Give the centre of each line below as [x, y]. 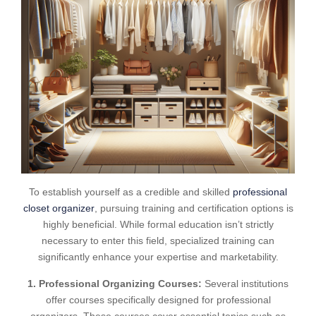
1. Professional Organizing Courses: [115, 284]
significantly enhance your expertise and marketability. [158, 257]
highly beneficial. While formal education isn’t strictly [158, 224]
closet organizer [59, 208]
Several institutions [245, 284]
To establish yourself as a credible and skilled [131, 192]
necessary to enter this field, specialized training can [158, 241]
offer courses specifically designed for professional [158, 300]
